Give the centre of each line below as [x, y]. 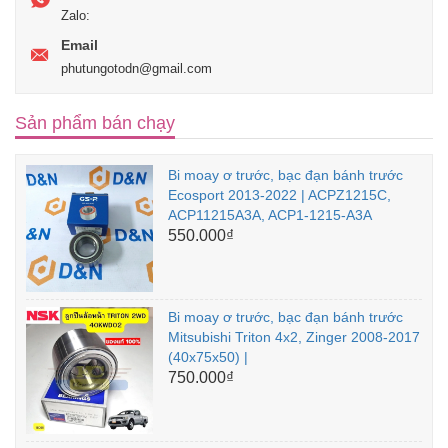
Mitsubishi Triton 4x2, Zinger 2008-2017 [293, 337]
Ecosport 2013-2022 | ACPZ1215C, [279, 195]
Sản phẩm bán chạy [95, 123]
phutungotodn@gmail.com [136, 69]
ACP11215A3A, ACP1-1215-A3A [269, 215]
